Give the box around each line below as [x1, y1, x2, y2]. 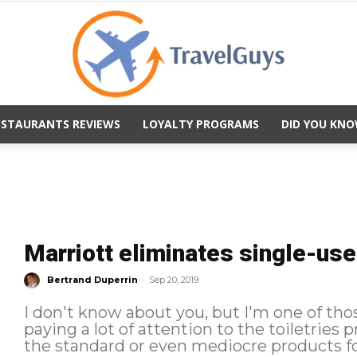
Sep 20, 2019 [148, 273, 198, 285]
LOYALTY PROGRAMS [143, 116, 259, 131]
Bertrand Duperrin [46, 273, 138, 285]
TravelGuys [178, 143, 236, 158]
